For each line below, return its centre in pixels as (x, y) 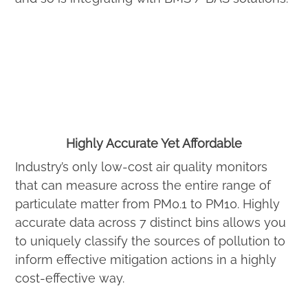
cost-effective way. (70, 278)
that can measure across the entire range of (143, 186)
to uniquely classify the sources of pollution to (150, 241)
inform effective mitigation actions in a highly (146, 260)
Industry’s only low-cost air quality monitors (141, 167)
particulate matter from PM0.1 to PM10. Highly (147, 204)
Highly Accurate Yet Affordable (154, 144)
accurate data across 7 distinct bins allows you (151, 223)
